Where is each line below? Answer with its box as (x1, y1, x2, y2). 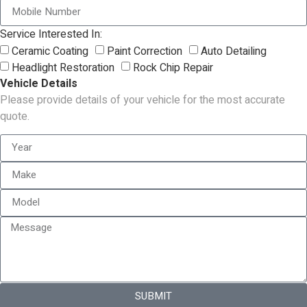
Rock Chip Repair (133, 59, 213, 76)
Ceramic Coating (12, 42, 88, 60)
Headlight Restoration (12, 59, 114, 76)
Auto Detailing (201, 42, 267, 60)
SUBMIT (135, 288, 172, 304)
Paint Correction (107, 42, 182, 60)
